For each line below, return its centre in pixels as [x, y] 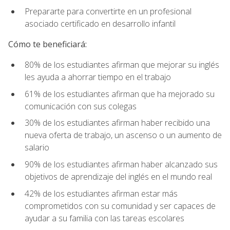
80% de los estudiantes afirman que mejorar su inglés [122, 65]
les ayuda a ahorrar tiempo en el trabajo [98, 77]
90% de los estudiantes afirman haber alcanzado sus [121, 165]
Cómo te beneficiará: [47, 44]
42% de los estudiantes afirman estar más [101, 193]
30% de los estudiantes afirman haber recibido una [117, 123]
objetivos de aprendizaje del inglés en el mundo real [118, 177]
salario [37, 148]
